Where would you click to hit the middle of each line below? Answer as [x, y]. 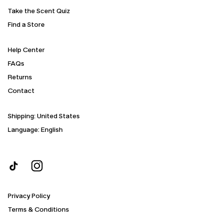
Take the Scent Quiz [39, 11]
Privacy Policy [29, 196]
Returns [20, 77]
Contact [21, 91]
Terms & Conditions [38, 210]
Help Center [26, 50]
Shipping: [22, 116]
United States [58, 116]
